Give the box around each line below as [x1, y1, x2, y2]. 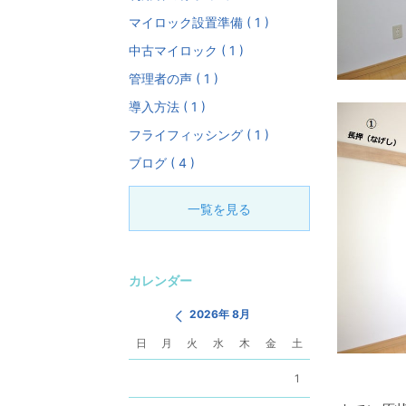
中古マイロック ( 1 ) [129, 43, 244, 59]
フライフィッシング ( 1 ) [129, 127, 269, 143]
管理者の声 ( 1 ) [129, 71, 218, 87]
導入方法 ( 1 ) [129, 99, 206, 115]
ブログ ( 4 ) [129, 155, 195, 171]
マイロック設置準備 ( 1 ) [129, 14, 269, 31]
